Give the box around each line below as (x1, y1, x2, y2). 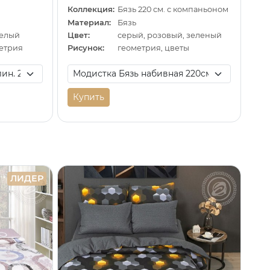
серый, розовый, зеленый (118, 30, 222, 40)
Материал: (67, 17, 111, 27)
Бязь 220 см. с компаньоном (118, 5, 229, 14)
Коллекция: (67, 5, 115, 14)
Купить (72, 91, 104, 102)
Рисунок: (67, 43, 104, 53)
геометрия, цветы (118, 43, 190, 53)
